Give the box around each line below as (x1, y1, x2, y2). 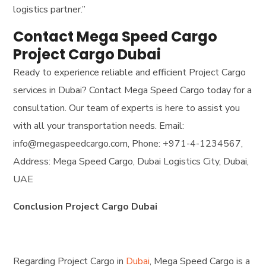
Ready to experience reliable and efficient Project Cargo (13, 66, 246, 80)
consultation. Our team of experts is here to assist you (13, 102, 240, 115)
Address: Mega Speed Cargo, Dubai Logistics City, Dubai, (13, 155, 249, 169)
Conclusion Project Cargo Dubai (13, 200, 158, 214)
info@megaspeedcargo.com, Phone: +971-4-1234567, (13, 137, 243, 151)
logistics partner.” (13, 3, 86, 17)
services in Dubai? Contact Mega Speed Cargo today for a (13, 84, 252, 97)
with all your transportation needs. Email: (13, 119, 185, 133)
